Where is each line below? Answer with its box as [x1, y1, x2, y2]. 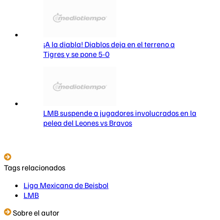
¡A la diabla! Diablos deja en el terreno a [43, 39, 175, 49]
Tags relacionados [4, 162, 65, 172]
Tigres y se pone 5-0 [43, 49, 110, 59]
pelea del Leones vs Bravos [43, 117, 132, 128]
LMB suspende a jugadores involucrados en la [43, 108, 196, 118]
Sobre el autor [11, 207, 59, 218]
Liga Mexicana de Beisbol [24, 180, 109, 190]
